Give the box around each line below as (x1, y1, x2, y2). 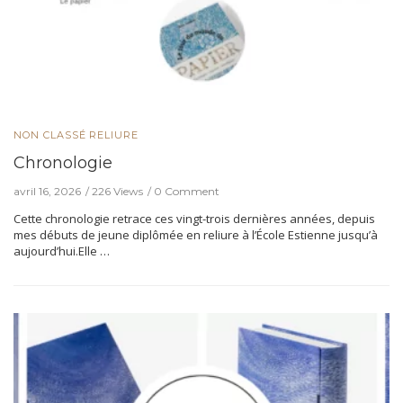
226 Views (92, 184, 143, 199)
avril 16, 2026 (13, 184, 81, 199)
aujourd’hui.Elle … (13, 243, 110, 260)
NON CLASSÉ (13, 129, 86, 142)
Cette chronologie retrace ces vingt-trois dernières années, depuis (13, 210, 375, 228)
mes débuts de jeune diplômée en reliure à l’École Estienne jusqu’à (13, 227, 378, 244)
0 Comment (154, 184, 219, 199)
